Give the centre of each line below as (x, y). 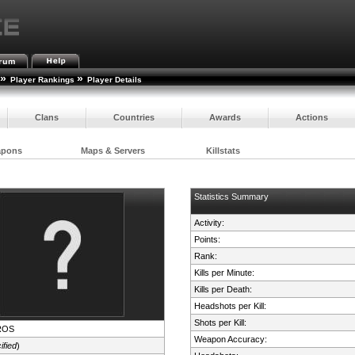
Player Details (114, 80)
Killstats (223, 151)
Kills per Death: (223, 290)
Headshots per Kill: (231, 306)
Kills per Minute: (225, 273)
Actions (311, 117)
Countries (134, 117)
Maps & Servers (113, 151)
